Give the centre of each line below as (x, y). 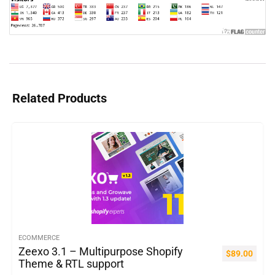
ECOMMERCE (39, 238)
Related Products (60, 99)
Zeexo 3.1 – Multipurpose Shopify (101, 252)
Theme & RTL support (71, 264)
